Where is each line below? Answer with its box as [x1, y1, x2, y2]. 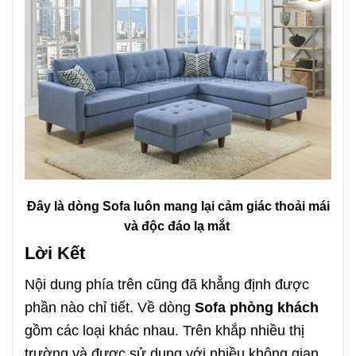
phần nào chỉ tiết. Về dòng [25, 298, 195, 315]
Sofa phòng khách [195, 298, 319, 315]
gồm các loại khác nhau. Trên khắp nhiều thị [25, 321, 304, 339]
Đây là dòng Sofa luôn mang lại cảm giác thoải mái [26, 199, 330, 214]
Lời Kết [25, 243, 85, 264]
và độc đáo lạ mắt [123, 219, 233, 234]
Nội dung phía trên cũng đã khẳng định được [25, 275, 309, 292]
